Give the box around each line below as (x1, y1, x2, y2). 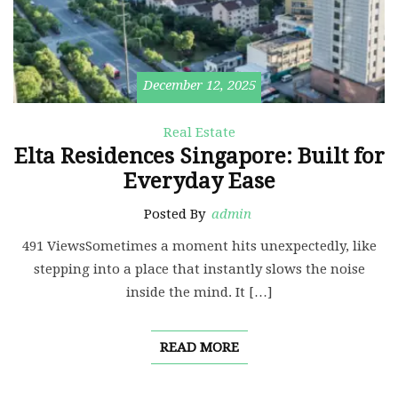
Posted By (144, 206, 209, 223)
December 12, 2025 (142, 77, 256, 94)
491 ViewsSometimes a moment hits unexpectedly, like (21, 238, 377, 255)
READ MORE (159, 339, 239, 356)
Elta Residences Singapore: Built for (13, 144, 385, 170)
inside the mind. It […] (125, 284, 273, 301)
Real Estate (163, 124, 235, 141)
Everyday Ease (123, 169, 275, 195)
